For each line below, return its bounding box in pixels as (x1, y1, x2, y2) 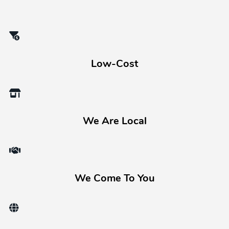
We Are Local (82, 117, 147, 127)
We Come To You (74, 174, 155, 184)
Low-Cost (91, 59, 138, 70)
